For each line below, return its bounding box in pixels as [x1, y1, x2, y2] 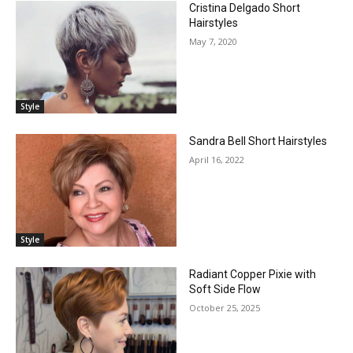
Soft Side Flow [189, 282, 261, 295]
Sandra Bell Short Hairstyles [189, 135, 327, 148]
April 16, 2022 [189, 154, 244, 166]
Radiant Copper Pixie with [189, 267, 316, 281]
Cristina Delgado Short [189, 2, 300, 15]
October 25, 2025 [189, 301, 260, 314]
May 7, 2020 [189, 35, 237, 48]
